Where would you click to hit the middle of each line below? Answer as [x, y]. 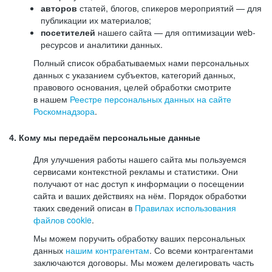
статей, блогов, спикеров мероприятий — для [169, 8]
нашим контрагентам [107, 250]
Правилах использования [185, 208]
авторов [59, 8]
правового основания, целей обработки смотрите [132, 87]
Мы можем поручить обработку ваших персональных [139, 238]
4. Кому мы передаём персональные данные [105, 138]
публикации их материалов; [96, 20]
